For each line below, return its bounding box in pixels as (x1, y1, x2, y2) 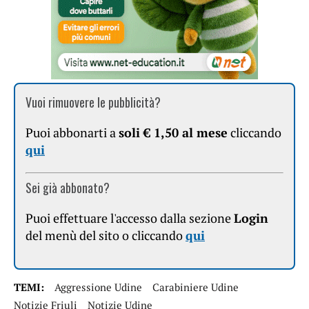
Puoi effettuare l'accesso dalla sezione (26, 210, 234, 227)
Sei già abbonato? (26, 179, 110, 197)
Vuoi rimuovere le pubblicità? (26, 93, 161, 112)
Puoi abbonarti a (26, 124, 119, 141)
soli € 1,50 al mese (119, 124, 228, 141)
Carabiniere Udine (152, 280, 239, 295)
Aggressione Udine (54, 280, 142, 295)
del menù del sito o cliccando (26, 227, 186, 244)
